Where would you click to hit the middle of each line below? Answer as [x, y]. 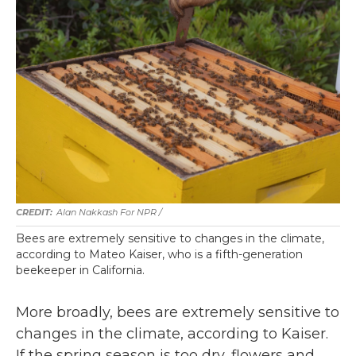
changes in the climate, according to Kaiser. [172, 334]
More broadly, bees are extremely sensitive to [178, 312]
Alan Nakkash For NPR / [109, 212]
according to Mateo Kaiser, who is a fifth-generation [159, 254]
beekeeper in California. [80, 270]
